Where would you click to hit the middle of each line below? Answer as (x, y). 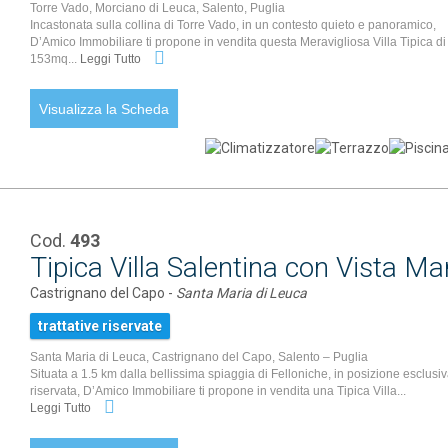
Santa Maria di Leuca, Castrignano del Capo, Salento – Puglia (199, 357)
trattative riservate (100, 326)
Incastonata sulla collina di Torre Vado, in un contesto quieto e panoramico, (233, 25)
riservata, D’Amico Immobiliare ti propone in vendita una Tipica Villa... (218, 391)
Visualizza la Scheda (104, 109)
